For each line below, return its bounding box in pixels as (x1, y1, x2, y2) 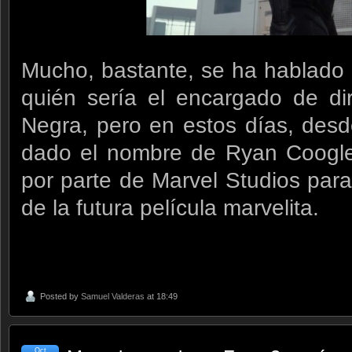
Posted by (40, 291, 81, 302)
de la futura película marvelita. (21, 195, 319, 220)
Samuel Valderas (81, 291, 145, 302)
